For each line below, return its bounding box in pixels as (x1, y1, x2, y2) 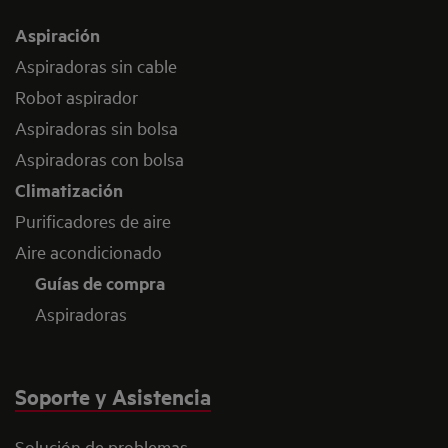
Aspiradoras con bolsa (15, 147, 184, 171)
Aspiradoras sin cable (15, 54, 177, 78)
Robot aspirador (15, 85, 138, 109)
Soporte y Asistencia (15, 382, 211, 411)
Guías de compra (35, 271, 165, 296)
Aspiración (15, 23, 100, 48)
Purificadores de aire (15, 209, 171, 233)
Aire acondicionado (15, 240, 162, 264)
